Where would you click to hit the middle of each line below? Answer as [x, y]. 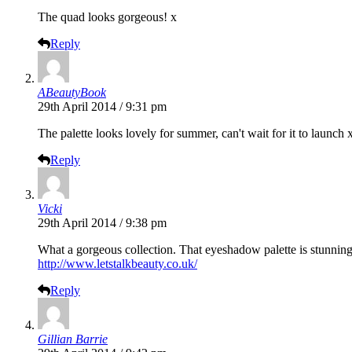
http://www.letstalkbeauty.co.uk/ [117, 264]
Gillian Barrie [73, 339]
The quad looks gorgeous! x [107, 17]
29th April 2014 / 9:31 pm [102, 107]
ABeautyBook [72, 93]
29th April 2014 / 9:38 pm [102, 223]
